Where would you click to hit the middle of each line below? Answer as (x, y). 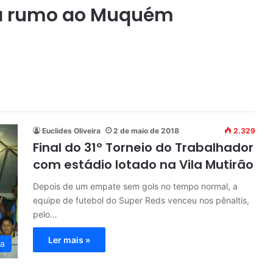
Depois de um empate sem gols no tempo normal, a (135, 186)
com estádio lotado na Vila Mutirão (143, 165)
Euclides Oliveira (71, 131)
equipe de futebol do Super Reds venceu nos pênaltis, (141, 200)
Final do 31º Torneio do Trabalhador (143, 148)
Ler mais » (69, 240)
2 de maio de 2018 (146, 131)
